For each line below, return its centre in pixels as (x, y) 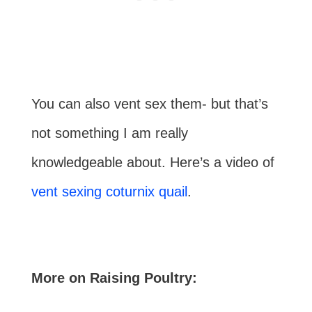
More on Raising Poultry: (114, 278)
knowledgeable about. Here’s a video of (153, 162)
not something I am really (109, 133)
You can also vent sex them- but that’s (149, 103)
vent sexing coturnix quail (109, 191)
